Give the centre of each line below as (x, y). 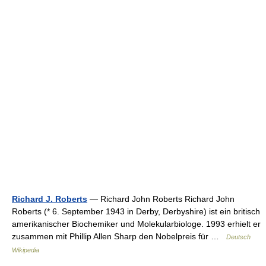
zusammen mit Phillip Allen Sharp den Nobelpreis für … (119, 236)
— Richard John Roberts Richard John (161, 199)
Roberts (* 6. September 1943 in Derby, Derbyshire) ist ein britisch (136, 211)
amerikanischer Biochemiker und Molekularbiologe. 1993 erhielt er (136, 224)
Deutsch (238, 237)
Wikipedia (26, 250)
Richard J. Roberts (50, 199)
